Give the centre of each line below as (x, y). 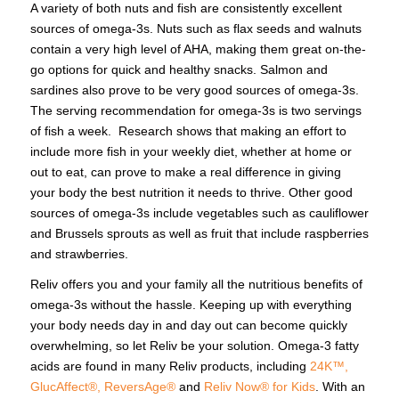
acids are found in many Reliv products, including (170, 366)
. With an (340, 387)
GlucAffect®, (65, 387)
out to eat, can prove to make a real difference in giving (185, 171)
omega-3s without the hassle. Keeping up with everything (191, 305)
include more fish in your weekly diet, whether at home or (191, 151)
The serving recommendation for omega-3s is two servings (195, 110)
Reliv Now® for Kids (259, 387)
